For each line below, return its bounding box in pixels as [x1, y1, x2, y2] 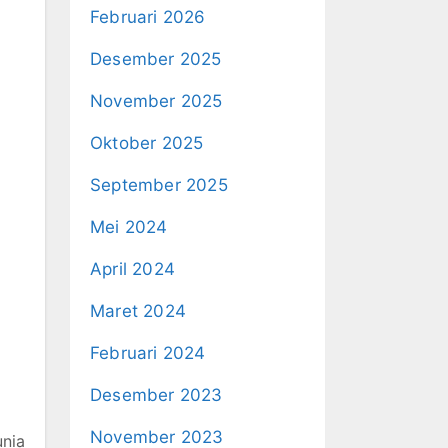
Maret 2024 [90, 301, 186, 321]
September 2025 [90, 175, 228, 195]
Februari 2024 [90, 343, 206, 363]
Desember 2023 [90, 385, 223, 405]
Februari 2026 [90, 7, 206, 27]
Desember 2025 [90, 49, 222, 69]
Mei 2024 [90, 217, 168, 237]
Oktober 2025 [90, 133, 204, 153]
